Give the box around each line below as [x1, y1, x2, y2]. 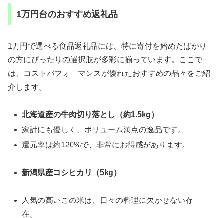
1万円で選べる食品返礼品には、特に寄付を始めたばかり [8, 41, 207, 50]
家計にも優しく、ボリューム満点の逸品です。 [22, 125, 186, 134]
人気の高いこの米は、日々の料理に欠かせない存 [22, 196, 194, 204]
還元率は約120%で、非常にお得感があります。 [22, 141, 190, 149]
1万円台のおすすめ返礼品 [16, 9, 118, 19]
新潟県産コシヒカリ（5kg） [22, 168, 122, 177]
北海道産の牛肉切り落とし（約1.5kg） [22, 110, 159, 119]
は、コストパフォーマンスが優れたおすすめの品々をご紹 [8, 69, 210, 77]
